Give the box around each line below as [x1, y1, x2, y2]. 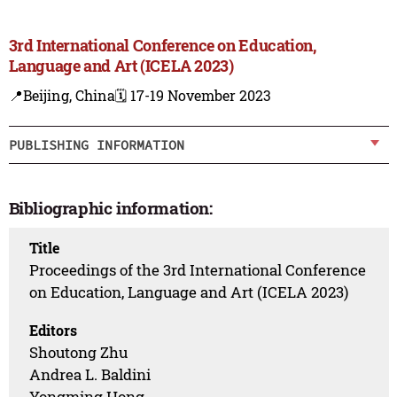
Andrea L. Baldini [29, 363, 152, 385]
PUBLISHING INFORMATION [8, 136, 184, 153]
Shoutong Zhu [29, 341, 128, 362]
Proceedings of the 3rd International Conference [29, 259, 367, 280]
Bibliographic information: [8, 197, 213, 220]
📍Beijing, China [8, 86, 115, 105]
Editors [29, 320, 78, 339]
